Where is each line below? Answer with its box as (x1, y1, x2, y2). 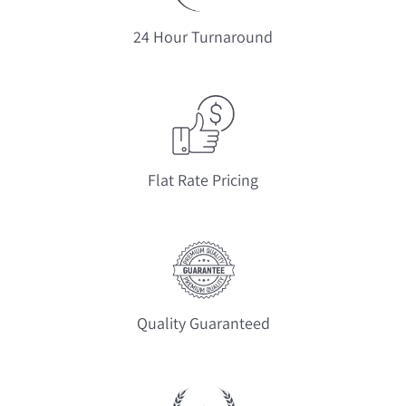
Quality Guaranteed (136, 313, 270, 334)
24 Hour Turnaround (133, 26, 273, 48)
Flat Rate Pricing (148, 169, 258, 191)
